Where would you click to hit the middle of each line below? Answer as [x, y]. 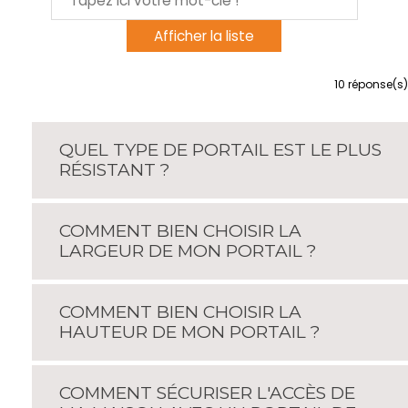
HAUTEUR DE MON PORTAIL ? [192, 332]
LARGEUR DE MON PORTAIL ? [188, 251]
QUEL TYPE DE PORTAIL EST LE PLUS [220, 150]
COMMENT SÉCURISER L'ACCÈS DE [207, 393]
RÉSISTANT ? [115, 170]
